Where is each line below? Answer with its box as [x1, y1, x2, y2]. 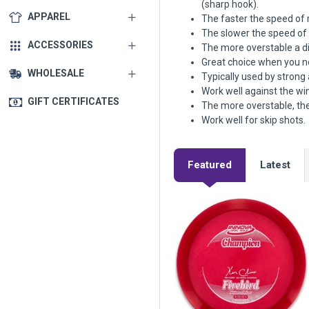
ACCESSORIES [28, 39, 93, 50]
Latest [260, 159, 290, 172]
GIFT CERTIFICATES [28, 96, 119, 107]
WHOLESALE [28, 68, 84, 79]
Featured [188, 159, 232, 172]
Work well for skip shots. [201, 114, 306, 126]
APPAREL [28, 11, 70, 22]
